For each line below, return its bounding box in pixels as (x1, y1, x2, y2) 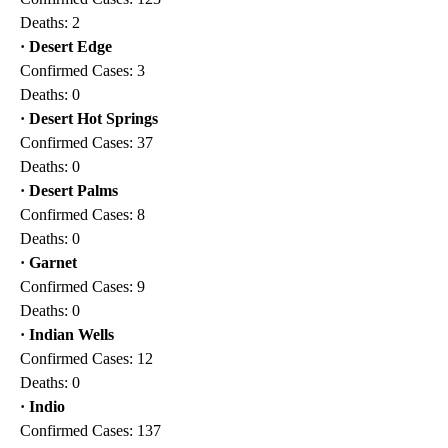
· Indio (20, 397, 65, 415)
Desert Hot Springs (29, 109, 158, 127)
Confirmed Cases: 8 (20, 205, 145, 223)
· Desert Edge (20, 37, 112, 55)
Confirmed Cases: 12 (20, 349, 153, 367)
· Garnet (20, 253, 77, 271)
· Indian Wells (20, 325, 114, 343)
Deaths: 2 (20, 13, 80, 31)
